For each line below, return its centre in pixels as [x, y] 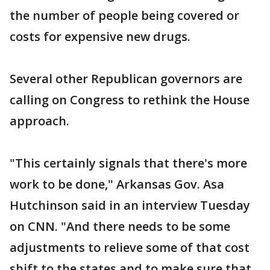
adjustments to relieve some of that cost [130, 248]
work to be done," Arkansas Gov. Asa [117, 184]
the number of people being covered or [124, 16]
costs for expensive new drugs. [100, 37]
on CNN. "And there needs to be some [120, 227]
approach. [39, 121]
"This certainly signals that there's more [128, 163]
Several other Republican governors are [126, 79]
